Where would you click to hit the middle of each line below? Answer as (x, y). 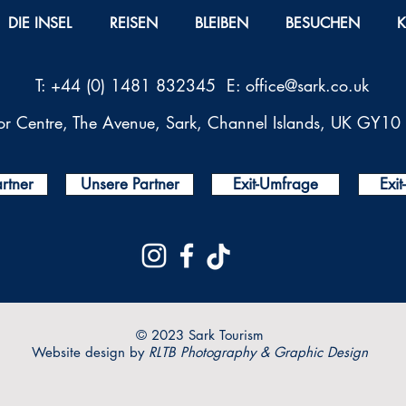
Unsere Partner (130, 184)
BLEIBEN (222, 23)
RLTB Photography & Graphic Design (258, 352)
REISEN (134, 23)
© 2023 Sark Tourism (199, 335)
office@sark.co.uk (307, 85)
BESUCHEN (323, 23)
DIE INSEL (40, 23)
